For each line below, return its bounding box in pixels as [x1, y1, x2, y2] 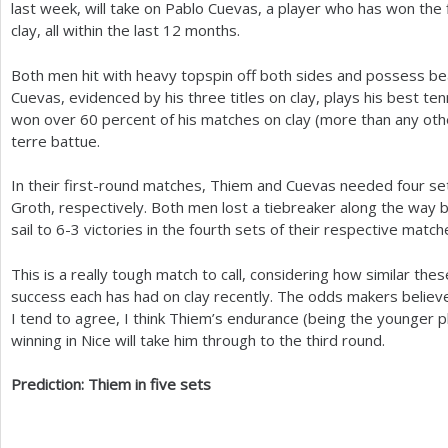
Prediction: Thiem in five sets [11, 374, 211, 394]
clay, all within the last [11, 20, 163, 40]
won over [11, 108, 80, 129]
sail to [11, 219, 56, 239]
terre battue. [11, 130, 100, 151]
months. [181, 20, 240, 40]
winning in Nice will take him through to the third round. [11, 329, 385, 350]
